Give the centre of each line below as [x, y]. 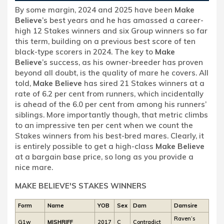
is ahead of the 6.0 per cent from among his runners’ [111, 104]
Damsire [186, 205]
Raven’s [184, 218]
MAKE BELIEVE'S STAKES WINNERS [81, 185]
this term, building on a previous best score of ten [105, 41]
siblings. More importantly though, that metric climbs [111, 114]
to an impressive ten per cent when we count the [104, 125]
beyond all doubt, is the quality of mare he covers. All [112, 72]
